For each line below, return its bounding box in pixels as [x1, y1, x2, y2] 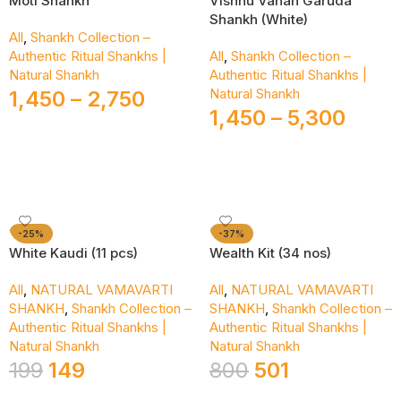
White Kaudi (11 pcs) [9, 244, 138, 261]
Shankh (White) [209, 11, 308, 28]
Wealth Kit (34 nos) [209, 244, 331, 261]
